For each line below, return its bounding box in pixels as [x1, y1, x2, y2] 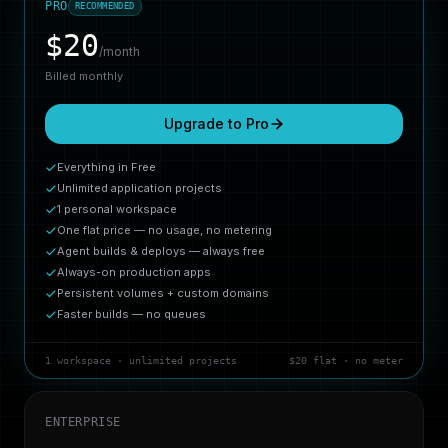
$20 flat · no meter [289, 355, 403, 366]
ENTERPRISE [45, 415, 121, 429]
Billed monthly [45, 69, 123, 83]
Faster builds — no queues [57, 307, 206, 321]
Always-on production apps [57, 265, 211, 279]
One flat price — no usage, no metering [57, 223, 272, 237]
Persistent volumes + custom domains [57, 286, 269, 300]
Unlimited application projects [57, 181, 222, 195]
